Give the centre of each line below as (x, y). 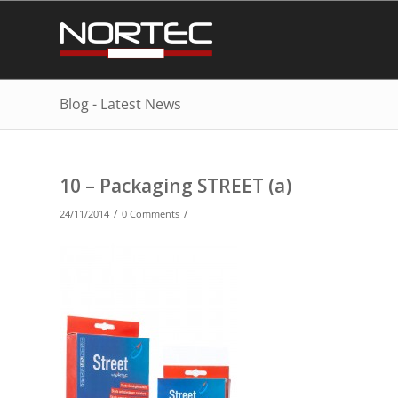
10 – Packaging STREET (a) (175, 186)
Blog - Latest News (120, 104)
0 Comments (151, 214)
